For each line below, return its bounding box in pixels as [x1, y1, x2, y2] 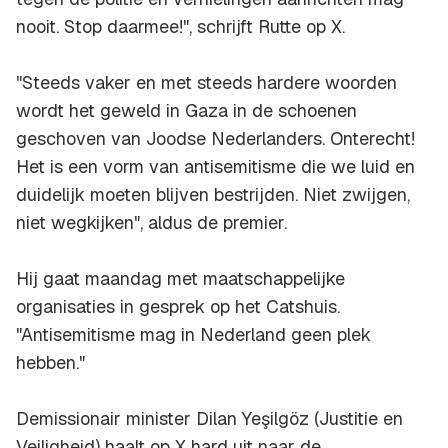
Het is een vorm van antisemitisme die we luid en [16, 155, 415, 179]
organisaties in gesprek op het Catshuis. [16, 295, 340, 319]
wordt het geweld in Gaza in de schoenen [16, 99, 357, 123]
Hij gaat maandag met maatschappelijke [16, 267, 345, 291]
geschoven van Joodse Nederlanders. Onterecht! [16, 127, 415, 151]
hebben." [16, 351, 85, 375]
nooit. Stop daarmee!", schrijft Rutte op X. [16, 15, 345, 39]
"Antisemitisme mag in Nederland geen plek [16, 323, 371, 347]
